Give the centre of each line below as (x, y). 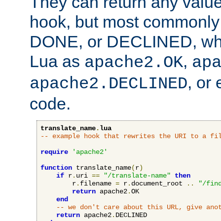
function (56, 168)
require (54, 152)
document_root (159, 184)
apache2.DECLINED (109, 84)
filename (98, 184)
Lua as (57, 61)
